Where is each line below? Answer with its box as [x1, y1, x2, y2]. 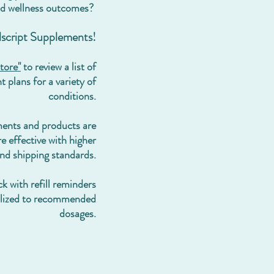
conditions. [48, 88, 96, 104]
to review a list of [23, 59, 96, 75]
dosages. [59, 206, 96, 221]
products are [42, 117, 96, 133]
